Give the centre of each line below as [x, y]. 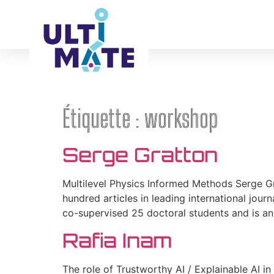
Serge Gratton [140, 155]
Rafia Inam [117, 241]
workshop [181, 119]
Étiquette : [103, 119]
